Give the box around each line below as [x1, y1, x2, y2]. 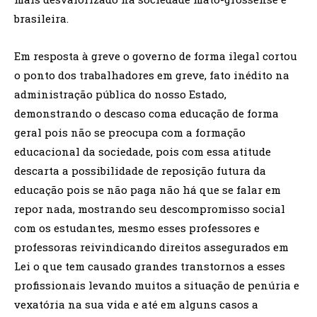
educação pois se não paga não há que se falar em [14, 183, 281, 197]
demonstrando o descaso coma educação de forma [14, 106, 279, 121]
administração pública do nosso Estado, [14, 87, 226, 102]
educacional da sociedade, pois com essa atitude [14, 144, 271, 159]
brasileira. [14, 11, 69, 26]
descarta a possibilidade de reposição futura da [14, 163, 266, 178]
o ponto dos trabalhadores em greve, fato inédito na [14, 68, 289, 83]
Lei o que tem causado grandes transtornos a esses [14, 259, 285, 274]
